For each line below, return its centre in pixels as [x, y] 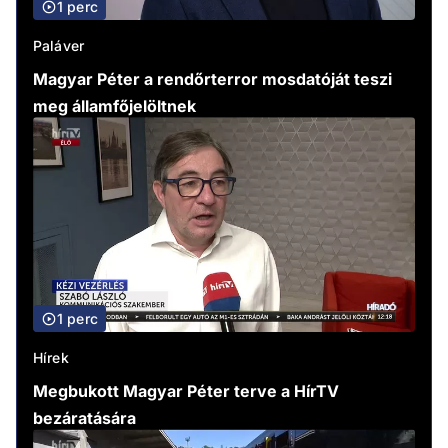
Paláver [59, 46]
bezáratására [84, 418]
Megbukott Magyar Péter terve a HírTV [186, 391]
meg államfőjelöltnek [114, 106]
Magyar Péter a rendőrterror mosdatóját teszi [212, 79]
